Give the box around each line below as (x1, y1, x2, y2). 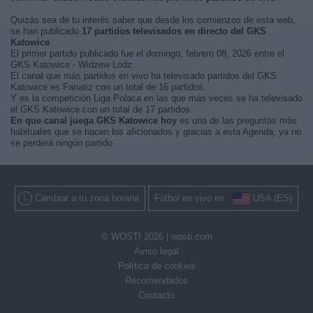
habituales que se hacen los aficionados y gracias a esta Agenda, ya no (10, 126, 301, 137)
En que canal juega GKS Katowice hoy (10, 115, 177, 126)
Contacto (138, 290, 175, 301)
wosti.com (170, 231, 212, 242)
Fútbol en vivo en (154, 193, 233, 203)
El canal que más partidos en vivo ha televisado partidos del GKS (10, 71, 277, 81)
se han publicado (10, 26, 82, 36)
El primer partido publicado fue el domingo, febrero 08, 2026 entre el (10, 48, 284, 59)
